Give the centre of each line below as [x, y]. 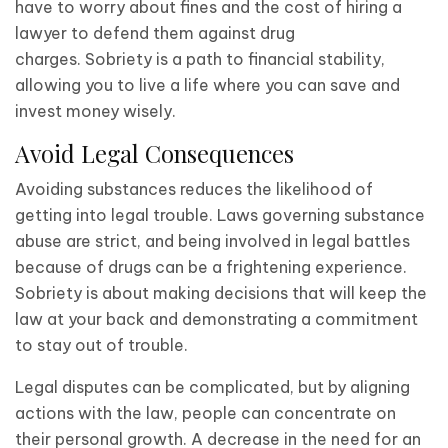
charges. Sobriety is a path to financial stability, [200, 58]
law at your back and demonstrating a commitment [216, 318]
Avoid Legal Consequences [154, 153]
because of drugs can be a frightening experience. [211, 266]
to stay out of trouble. [101, 344]
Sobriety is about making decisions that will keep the [221, 292]
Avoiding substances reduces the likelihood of [194, 188]
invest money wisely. [95, 110]
